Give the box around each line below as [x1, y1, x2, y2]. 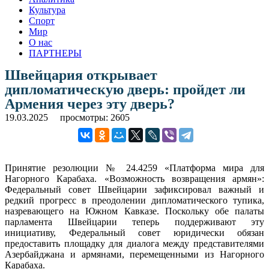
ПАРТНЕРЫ [29, 47, 82, 58]
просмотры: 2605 [60, 112, 130, 122]
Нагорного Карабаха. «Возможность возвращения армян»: [5, 173, 264, 184]
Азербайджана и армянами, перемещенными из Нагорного [5, 249, 264, 259]
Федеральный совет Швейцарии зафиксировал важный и [5, 184, 264, 195]
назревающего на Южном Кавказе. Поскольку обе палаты [5, 205, 264, 216]
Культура [29, 4, 65, 15]
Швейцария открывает [5, 67, 157, 83]
